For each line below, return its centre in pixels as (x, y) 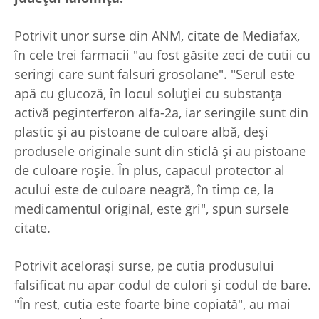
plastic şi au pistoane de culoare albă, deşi (141, 131)
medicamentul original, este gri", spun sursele (152, 208)
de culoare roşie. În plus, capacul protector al (150, 170)
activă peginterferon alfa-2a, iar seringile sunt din (161, 112)
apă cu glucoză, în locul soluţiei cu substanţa (148, 93)
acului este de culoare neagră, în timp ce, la (144, 189)
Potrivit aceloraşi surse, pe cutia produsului (144, 265)
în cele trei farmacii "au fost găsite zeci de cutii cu (162, 54)
